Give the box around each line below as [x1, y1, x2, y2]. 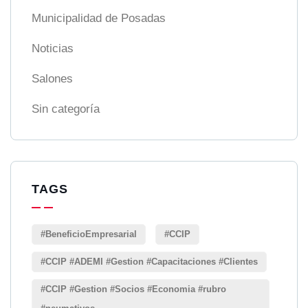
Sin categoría [32, 102, 100, 116]
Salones [32, 72, 73, 86]
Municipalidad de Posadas [32, 12, 166, 25]
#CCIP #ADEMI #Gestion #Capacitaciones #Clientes [41, 256, 258, 267]
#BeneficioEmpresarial [41, 229, 137, 240]
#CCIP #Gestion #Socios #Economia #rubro [41, 284, 226, 295]
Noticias [32, 42, 74, 56]
